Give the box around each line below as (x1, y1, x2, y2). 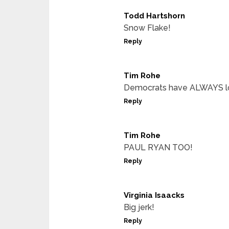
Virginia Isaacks (124, 190, 185, 200)
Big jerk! (124, 202, 154, 212)
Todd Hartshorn (124, 11, 185, 20)
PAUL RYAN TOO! (124, 142, 193, 152)
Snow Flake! (124, 22, 171, 33)
